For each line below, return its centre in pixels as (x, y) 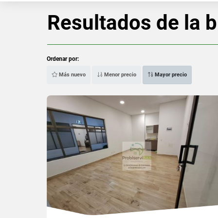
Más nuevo (72, 74)
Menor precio (119, 74)
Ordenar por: (63, 59)
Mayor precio (170, 74)
